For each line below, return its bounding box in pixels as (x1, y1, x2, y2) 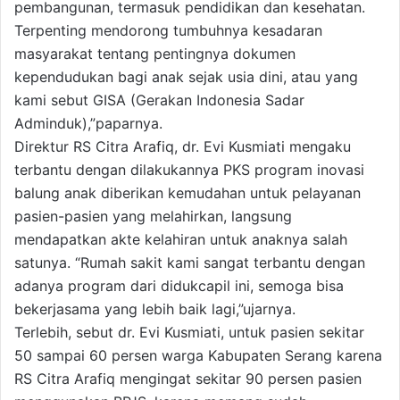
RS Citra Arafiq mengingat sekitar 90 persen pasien (14, 370, 362, 388)
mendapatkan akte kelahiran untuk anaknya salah (14, 230, 347, 249)
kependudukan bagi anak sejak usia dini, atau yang (14, 68, 358, 87)
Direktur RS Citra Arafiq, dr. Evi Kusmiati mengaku (14, 137, 351, 156)
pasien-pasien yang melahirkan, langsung (14, 207, 292, 226)
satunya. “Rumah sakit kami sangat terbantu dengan (14, 254, 365, 272)
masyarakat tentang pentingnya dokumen (14, 45, 296, 63)
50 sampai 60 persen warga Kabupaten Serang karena (14, 346, 382, 365)
